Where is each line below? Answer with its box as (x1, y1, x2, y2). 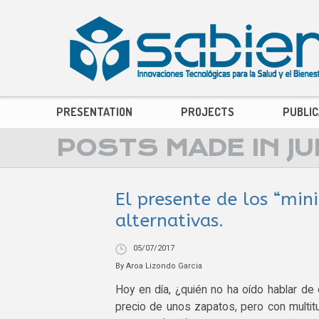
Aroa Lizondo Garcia (126, 261, 202, 271)
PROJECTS (181, 104, 234, 119)
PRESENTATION (56, 104, 132, 119)
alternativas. (115, 209, 224, 231)
